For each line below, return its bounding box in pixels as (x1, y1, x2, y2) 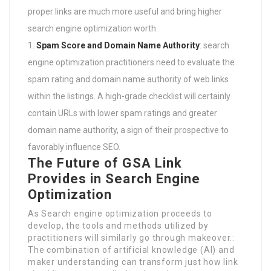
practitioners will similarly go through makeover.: (28, 232, 235, 243)
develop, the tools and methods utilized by (28, 220, 209, 230)
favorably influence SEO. (28, 142, 120, 152)
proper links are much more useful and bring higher (28, 6, 222, 16)
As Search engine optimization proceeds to (28, 208, 212, 218)
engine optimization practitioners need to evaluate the (28, 57, 235, 67)
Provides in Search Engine (28, 171, 201, 186)
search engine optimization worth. (28, 23, 158, 33)
